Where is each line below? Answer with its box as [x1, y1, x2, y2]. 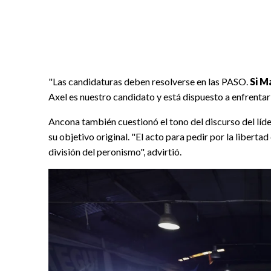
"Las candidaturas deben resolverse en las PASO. [48, 76, 250, 88]
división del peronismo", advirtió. [48, 146, 181, 158]
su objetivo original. [48, 131, 131, 143]
